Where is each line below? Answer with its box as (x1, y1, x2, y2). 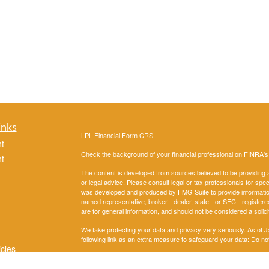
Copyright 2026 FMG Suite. (80, 253, 160, 263)
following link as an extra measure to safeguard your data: (80, 234, 251, 244)
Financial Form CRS (94, 130, 153, 141)
